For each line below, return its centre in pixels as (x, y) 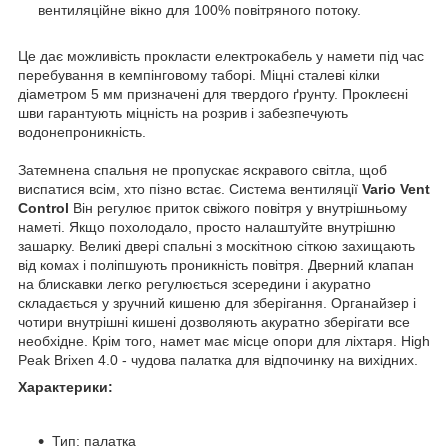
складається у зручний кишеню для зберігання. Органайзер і (217, 302)
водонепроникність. (82, 131)
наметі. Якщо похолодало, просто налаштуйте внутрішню (207, 226)
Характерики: (65, 386)
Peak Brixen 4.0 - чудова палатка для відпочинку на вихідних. (218, 359)
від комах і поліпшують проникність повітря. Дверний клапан (216, 264)
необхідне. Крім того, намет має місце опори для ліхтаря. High (224, 340)
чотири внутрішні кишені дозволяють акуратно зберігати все (214, 321)
